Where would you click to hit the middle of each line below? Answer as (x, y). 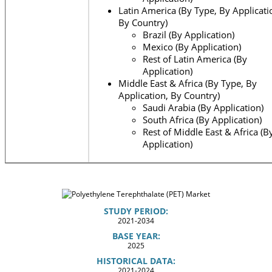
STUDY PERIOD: (136, 211)
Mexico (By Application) (192, 46)
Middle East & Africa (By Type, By (188, 83)
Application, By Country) (169, 95)
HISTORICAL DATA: (136, 260)
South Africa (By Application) (202, 119)
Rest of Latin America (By (195, 59)
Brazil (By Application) (189, 34)
